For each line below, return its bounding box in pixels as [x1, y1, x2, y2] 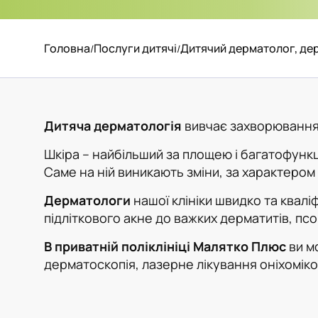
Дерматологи [44, 192, 131, 209]
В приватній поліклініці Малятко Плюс [44, 238, 289, 255]
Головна [44, 40, 90, 56]
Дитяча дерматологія [44, 117, 182, 134]
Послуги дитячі [94, 40, 177, 56]
